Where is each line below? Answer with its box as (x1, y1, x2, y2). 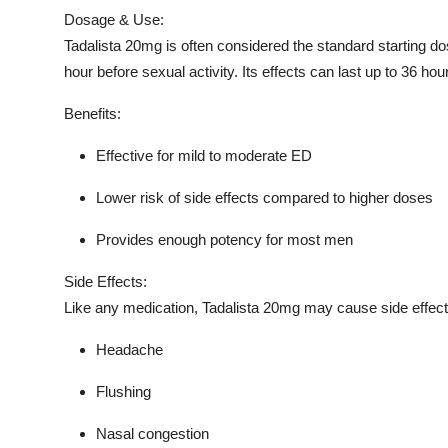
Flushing (96, 382, 151, 400)
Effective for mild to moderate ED (96, 146, 312, 164)
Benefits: (64, 104, 121, 122)
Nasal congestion (96, 424, 209, 442)
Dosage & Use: (64, 10, 164, 28)
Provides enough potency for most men (96, 230, 353, 248)
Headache (96, 340, 163, 358)
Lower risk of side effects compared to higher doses (96, 188, 433, 206)
